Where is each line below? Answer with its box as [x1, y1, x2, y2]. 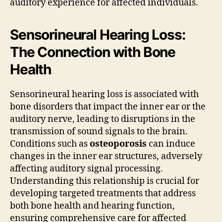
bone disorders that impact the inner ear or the [10, 101, 206, 112]
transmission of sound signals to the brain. [10, 125, 188, 137]
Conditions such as [10, 138, 90, 150]
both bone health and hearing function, [10, 200, 175, 212]
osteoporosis [90, 138, 147, 150]
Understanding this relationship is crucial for [10, 175, 199, 187]
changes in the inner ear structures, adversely [10, 150, 202, 162]
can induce [147, 138, 195, 150]
